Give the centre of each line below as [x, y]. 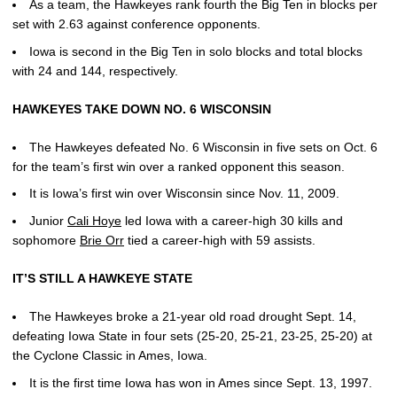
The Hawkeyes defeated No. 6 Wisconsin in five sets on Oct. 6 [203, 147]
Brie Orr [102, 240]
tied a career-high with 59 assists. [220, 240]
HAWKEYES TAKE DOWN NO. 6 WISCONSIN [142, 109]
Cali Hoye [94, 221]
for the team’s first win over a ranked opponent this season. [180, 166]
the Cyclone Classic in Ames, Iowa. [110, 355]
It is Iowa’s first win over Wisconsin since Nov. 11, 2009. [184, 194]
